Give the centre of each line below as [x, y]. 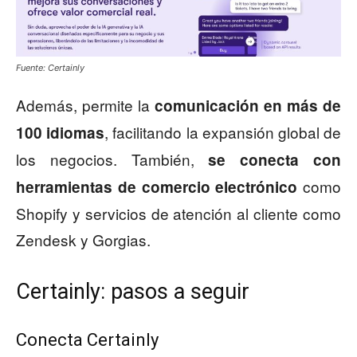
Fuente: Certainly [50, 68]
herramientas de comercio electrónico [157, 187]
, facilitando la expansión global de [223, 132]
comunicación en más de [248, 106]
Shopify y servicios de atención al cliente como [178, 214]
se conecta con [275, 160]
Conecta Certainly [87, 340]
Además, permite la [85, 105]
